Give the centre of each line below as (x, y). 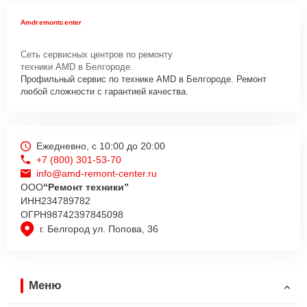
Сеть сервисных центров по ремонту (97, 54)
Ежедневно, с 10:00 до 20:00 (101, 146)
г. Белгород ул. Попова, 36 (99, 229)
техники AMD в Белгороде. (77, 67)
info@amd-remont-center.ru (97, 173)
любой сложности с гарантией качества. (105, 91)
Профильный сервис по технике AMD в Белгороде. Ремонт (144, 79)
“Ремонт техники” (86, 187)
